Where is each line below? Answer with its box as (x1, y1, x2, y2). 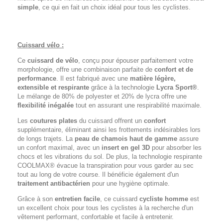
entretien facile (55, 195, 100, 203)
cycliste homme (139, 195, 188, 203)
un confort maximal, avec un (17, 144, 102, 151)
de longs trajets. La (17, 135, 75, 142)
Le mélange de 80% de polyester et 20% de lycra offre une (17, 93, 187, 100)
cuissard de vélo (27, 57, 78, 64)
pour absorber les (150, 144, 202, 151)
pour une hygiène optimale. (90, 180, 170, 187)
